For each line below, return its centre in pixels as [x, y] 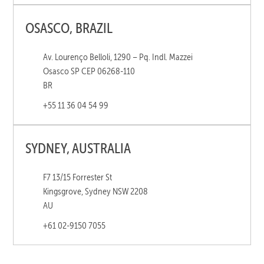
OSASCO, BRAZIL [69, 27]
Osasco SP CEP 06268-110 [89, 71]
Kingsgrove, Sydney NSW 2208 [96, 191]
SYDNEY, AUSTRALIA [78, 148]
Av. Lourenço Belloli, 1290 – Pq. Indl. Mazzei [118, 57]
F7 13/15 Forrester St [78, 177]
